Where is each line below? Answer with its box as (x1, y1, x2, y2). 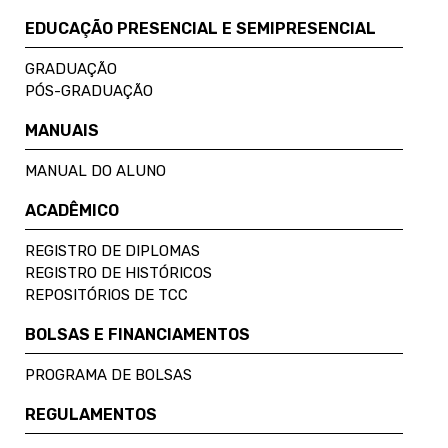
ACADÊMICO (25, 200, 119, 220)
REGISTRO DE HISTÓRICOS (25, 263, 212, 282)
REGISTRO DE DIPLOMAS (25, 241, 200, 260)
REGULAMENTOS (25, 404, 157, 424)
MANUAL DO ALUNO (25, 161, 166, 180)
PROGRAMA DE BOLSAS (25, 365, 192, 384)
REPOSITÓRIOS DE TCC (25, 285, 188, 304)
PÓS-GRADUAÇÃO (25, 81, 153, 100)
